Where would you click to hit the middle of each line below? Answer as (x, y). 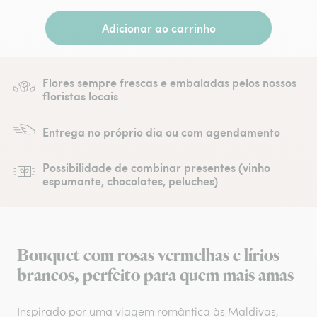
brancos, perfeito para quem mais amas (155, 276)
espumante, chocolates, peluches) (130, 181)
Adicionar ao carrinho (158, 28)
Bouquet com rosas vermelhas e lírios (148, 256)
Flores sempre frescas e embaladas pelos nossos (169, 82)
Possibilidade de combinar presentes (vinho (156, 167)
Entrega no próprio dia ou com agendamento (161, 132)
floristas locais (80, 96)
